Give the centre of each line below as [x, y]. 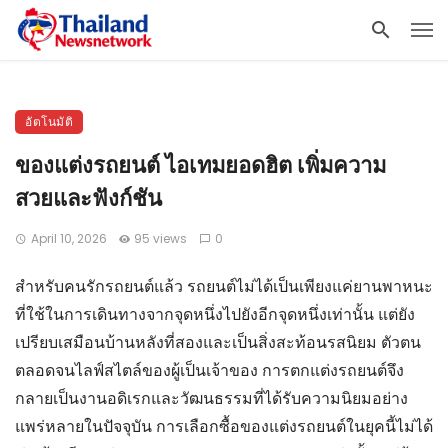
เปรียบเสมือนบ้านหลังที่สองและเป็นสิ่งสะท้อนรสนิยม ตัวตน [218, 342]
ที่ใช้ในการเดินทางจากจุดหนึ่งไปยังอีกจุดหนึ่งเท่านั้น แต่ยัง [215, 314]
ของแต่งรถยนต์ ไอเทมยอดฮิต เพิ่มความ [200, 165]
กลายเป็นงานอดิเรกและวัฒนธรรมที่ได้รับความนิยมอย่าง [211, 398]
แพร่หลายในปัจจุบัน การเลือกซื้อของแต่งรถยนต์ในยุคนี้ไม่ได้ [224, 426]
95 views [161, 238]
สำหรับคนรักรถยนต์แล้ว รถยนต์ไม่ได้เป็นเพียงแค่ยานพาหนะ [224, 286]
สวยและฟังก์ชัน [88, 198]
